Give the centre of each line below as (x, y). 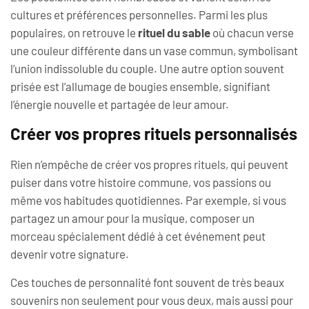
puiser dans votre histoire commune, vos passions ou (141, 182)
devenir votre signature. (70, 254)
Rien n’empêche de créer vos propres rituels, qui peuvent (149, 165)
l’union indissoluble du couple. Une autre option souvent (147, 68)
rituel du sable (174, 32)
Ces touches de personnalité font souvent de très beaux (147, 282)
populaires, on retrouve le (74, 32)
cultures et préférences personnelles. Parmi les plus (139, 14)
